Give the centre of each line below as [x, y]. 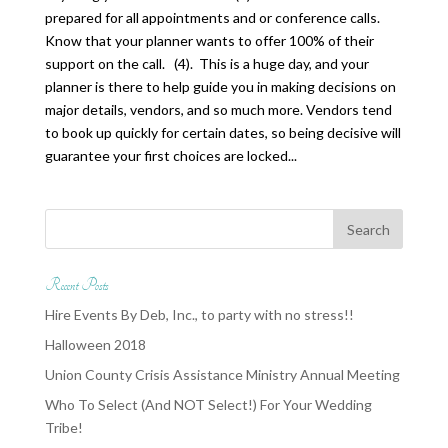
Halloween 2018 [95, 344]
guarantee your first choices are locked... [170, 155]
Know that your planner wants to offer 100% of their [209, 40]
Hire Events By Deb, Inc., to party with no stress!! [199, 314]
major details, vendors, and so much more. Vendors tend [218, 109]
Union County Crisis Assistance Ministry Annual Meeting [222, 374]
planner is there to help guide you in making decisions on [220, 86]
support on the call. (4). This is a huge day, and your [206, 63]
